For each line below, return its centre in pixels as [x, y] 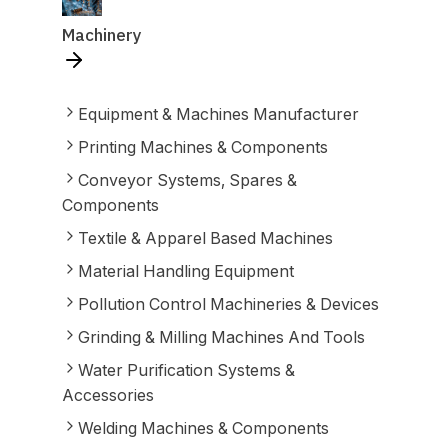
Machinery [101, 35]
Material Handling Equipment [185, 271]
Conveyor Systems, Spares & [187, 180]
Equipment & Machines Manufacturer [218, 114]
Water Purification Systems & [186, 370]
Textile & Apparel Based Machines [205, 238]
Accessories [107, 395]
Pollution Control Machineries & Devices [228, 304]
